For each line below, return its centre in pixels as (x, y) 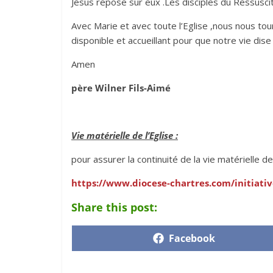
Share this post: (114, 207)
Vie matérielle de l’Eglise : (125, 135)
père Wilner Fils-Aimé (121, 88)
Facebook (192, 238)
